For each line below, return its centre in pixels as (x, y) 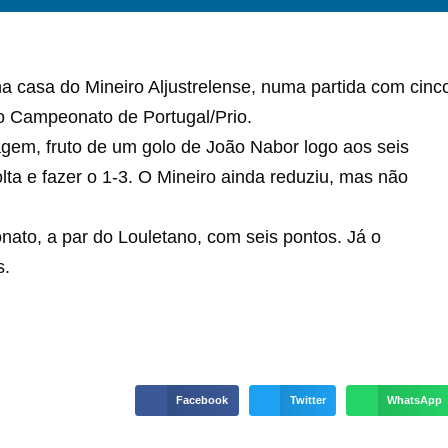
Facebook (202, 399)
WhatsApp (415, 399)
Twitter (307, 399)
